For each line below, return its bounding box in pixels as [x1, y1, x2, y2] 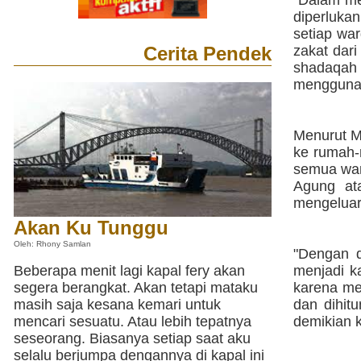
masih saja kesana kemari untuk [14, 297, 221, 313]
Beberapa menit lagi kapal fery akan [14, 263, 245, 279]
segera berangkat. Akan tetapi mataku [14, 280, 258, 296]
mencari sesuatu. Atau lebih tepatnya [14, 313, 251, 330]
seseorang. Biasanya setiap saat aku [14, 330, 251, 346]
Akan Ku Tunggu [14, 216, 168, 239]
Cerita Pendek [143, 43, 272, 64]
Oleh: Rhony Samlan [14, 239, 91, 248]
